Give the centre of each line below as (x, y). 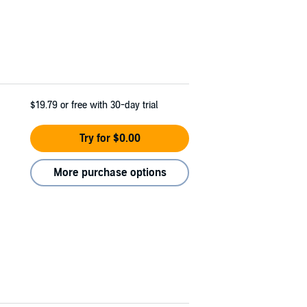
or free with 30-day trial (109, 105)
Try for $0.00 (110, 138)
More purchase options (110, 172)
